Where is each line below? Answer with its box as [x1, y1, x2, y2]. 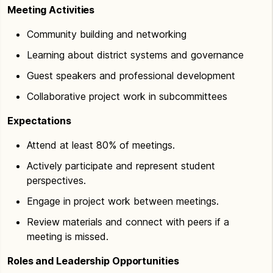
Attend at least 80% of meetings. [27, 138, 175, 151]
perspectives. [27, 174, 86, 186]
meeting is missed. [27, 230, 108, 243]
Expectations [7, 114, 71, 127]
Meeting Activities [7, 3, 95, 16]
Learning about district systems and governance [27, 48, 244, 61]
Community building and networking [27, 27, 186, 40]
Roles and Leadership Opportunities [7, 254, 179, 267]
